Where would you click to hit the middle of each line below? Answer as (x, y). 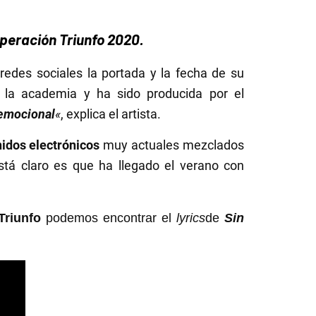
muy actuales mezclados (174, 145)
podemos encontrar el (109, 218)
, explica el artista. (111, 114)
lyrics (191, 218)
